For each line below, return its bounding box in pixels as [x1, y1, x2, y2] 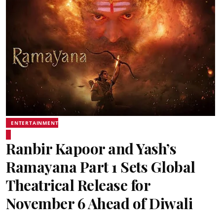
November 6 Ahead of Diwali [6, 193, 192, 213]
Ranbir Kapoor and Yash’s [6, 138, 176, 158]
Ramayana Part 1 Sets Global [6, 156, 195, 177]
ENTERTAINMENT [11, 119, 59, 126]
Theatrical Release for [6, 175, 150, 195]
